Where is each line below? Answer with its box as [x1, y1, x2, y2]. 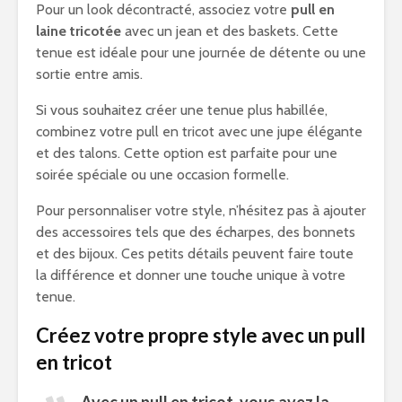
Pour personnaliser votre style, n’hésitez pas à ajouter [36, 202, 366, 219]
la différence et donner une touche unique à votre [36, 267, 345, 284]
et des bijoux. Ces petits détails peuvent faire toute [36, 245, 354, 262]
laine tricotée [36, 22, 121, 39]
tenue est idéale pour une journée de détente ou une [36, 44, 366, 61]
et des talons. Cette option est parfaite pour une [36, 144, 337, 162]
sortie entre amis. [36, 66, 143, 83]
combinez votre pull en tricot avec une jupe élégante [36, 123, 363, 140]
